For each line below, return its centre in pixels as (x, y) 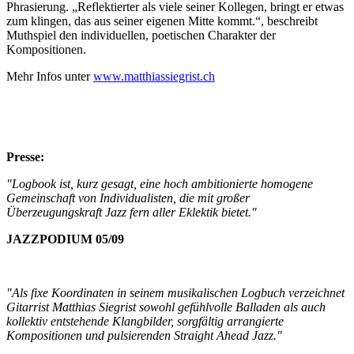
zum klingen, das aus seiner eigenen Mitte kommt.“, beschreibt (162, 21)
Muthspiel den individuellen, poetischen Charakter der (141, 35)
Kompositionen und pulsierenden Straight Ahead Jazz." (144, 335)
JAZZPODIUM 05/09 (65, 239)
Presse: (25, 156)
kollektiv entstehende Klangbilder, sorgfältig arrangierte (145, 321)
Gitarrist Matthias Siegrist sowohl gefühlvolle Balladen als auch (166, 307)
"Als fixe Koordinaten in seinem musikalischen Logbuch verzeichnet (175, 292)
